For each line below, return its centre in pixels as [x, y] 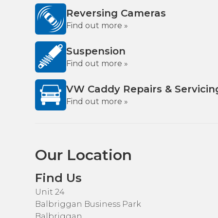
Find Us [58, 178]
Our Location [83, 155]
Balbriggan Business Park [88, 204]
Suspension [96, 51]
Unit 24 [50, 192]
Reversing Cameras [116, 13]
